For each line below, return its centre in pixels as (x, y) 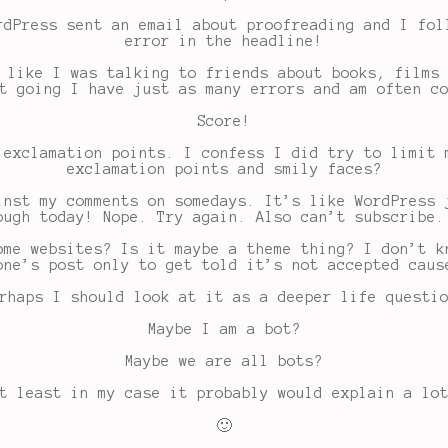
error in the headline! (224, 41)
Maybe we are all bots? (224, 361)
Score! (224, 121)
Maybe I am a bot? (224, 329)
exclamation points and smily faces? (224, 169)
